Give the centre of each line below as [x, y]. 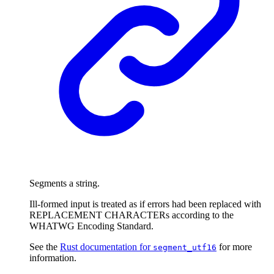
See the [45, 247]
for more [234, 247]
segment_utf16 [185, 248]
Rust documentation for [106, 247]
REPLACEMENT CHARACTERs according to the [131, 215]
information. [53, 258]
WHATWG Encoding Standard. [91, 226]
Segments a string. [65, 183]
